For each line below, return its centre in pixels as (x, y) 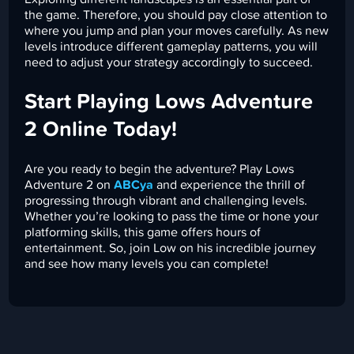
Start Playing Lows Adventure (169, 102)
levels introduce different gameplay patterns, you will (171, 47)
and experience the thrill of (230, 185)
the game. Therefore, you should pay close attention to (176, 15)
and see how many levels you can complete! (147, 264)
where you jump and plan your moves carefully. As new (177, 31)
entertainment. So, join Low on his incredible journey (171, 249)
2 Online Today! (101, 130)
